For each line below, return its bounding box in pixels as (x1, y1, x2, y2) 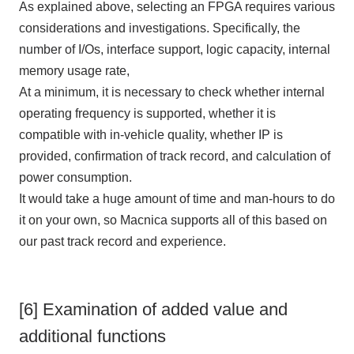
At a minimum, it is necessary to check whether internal (18, 85, 325, 100)
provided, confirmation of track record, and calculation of (18, 149, 330, 164)
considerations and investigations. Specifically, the (18, 21, 300, 36)
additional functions (18, 326, 166, 346)
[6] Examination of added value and (18, 299, 288, 319)
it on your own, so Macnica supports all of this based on (18, 213, 327, 228)
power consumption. (18, 171, 132, 185)
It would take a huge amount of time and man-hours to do (18, 192, 335, 206)
